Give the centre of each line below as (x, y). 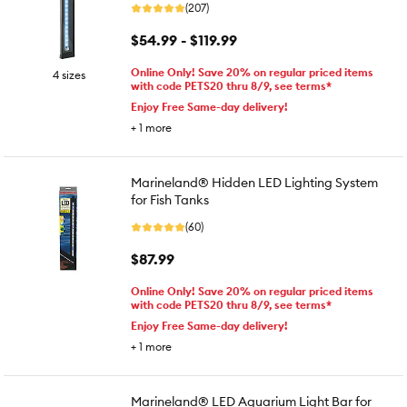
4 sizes (69, 75)
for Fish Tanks (170, 200)
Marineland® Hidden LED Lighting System (254, 183)
